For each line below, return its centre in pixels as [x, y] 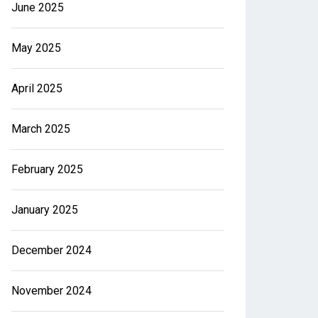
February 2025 [47, 169]
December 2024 [51, 250]
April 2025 [37, 88]
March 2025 [41, 129]
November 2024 [51, 291]
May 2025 [36, 48]
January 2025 [45, 210]
